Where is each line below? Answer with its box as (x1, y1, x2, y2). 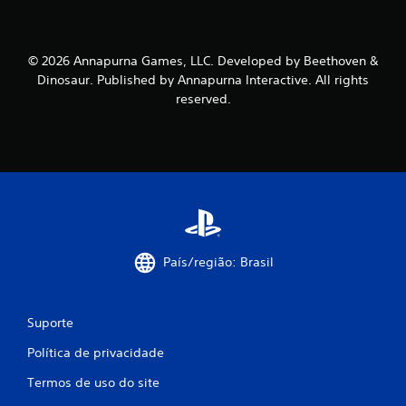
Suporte (27, 314, 73, 331)
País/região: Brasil (163, 254, 274, 271)
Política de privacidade (27, 343, 164, 361)
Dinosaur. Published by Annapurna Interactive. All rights (37, 71, 369, 88)
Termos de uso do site (27, 373, 159, 391)
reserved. (175, 90, 231, 107)
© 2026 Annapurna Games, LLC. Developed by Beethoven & (27, 52, 379, 69)
